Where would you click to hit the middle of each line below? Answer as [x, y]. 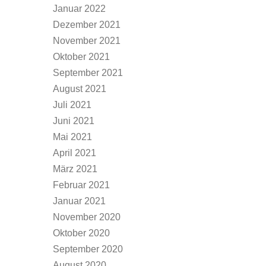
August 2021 [80, 89]
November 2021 [87, 41]
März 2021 [75, 169]
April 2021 [75, 153]
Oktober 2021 [81, 57]
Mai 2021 [72, 137]
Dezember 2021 [87, 25]
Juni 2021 [74, 121]
